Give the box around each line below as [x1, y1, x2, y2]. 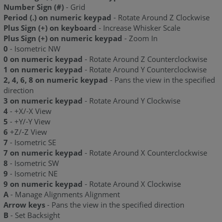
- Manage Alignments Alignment [8, 189, 120, 200]
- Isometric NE [9, 168, 57, 179]
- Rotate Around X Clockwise [84, 179, 181, 189]
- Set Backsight [10, 210, 60, 221]
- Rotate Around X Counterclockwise [82, 148, 207, 158]
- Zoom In [122, 33, 158, 44]
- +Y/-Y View [7, 116, 51, 127]
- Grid [63, 2, 85, 12]
